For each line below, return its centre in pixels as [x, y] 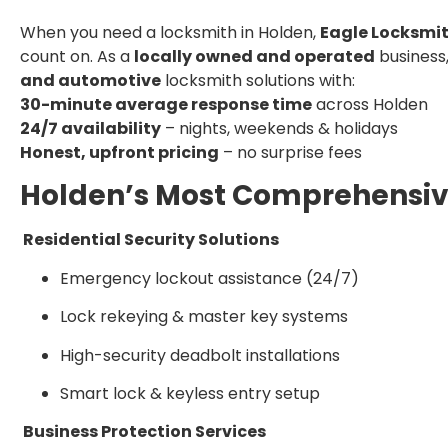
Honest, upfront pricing [119, 152]
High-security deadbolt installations [200, 355]
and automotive [90, 80]
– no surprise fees [290, 152]
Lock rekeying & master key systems [204, 317]
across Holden [370, 104]
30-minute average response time [166, 104]
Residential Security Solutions [149, 240]
